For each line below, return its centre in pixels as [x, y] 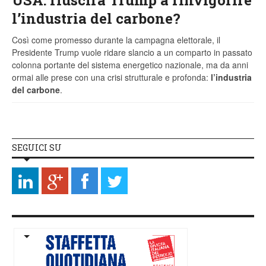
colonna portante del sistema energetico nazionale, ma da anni [130, 64]
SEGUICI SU [37, 147]
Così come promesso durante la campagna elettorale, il [116, 39]
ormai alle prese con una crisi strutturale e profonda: [111, 77]
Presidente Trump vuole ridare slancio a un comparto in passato [132, 52]
